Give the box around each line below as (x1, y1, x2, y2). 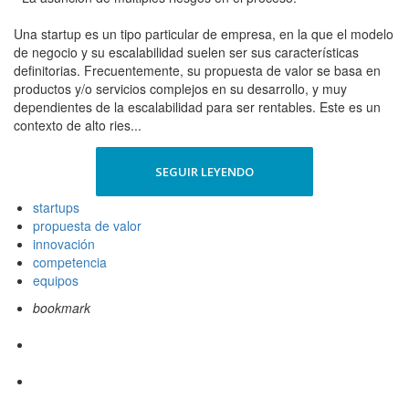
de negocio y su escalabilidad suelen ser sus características (14, 43, 359, 62)
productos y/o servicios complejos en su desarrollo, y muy (14, 79, 347, 99)
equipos (33, 271, 79, 290)
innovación (33, 235, 95, 254)
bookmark (33, 299, 90, 318)
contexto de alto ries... (14, 116, 142, 135)
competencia (33, 253, 107, 272)
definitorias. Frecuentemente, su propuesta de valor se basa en (14, 61, 381, 80)
